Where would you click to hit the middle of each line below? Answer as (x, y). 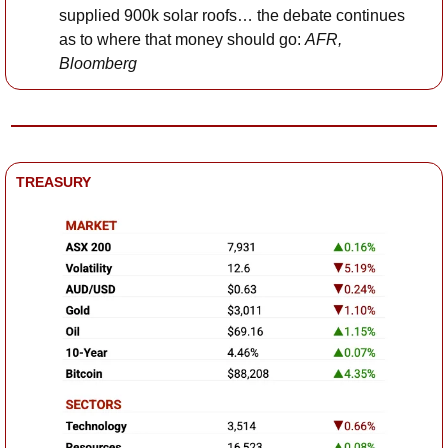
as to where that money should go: (182, 40)
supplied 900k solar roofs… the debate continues (232, 16)
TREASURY (53, 182)
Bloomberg (98, 64)
